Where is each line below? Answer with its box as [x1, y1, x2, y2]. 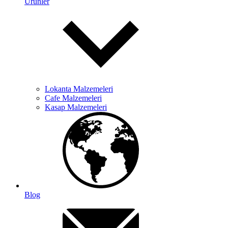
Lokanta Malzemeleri [45, 84, 113, 93]
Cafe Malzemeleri [45, 94, 102, 102]
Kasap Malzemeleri [45, 103, 107, 111]
